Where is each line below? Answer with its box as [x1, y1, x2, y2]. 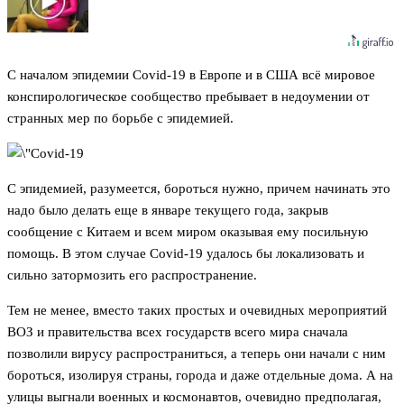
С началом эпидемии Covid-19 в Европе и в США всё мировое [7, 68, 375, 83]
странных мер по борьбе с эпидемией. [7, 111, 234, 126]
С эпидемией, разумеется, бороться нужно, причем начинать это [7, 181, 390, 197]
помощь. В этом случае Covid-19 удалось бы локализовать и [7, 246, 364, 262]
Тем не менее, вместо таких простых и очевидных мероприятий [7, 303, 387, 318]
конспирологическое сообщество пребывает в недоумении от [7, 89, 370, 105]
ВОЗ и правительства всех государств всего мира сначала [7, 325, 348, 340]
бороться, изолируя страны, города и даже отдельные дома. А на [7, 368, 393, 383]
